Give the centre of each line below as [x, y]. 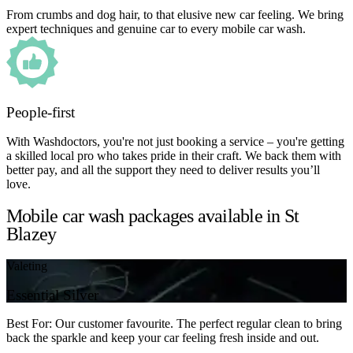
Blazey [32, 234]
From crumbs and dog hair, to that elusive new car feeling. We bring [175, 14]
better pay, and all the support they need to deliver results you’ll [163, 170]
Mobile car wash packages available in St [153, 216]
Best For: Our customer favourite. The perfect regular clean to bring [174, 324]
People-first [41, 113]
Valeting [27, 266]
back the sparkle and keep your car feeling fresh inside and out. [163, 338]
